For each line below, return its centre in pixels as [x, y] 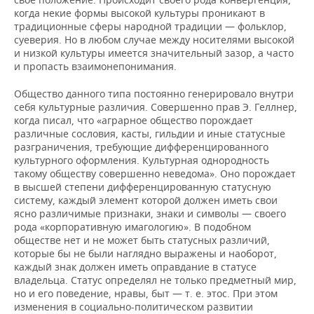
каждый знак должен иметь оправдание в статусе [135, 267]
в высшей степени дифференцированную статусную [143, 187]
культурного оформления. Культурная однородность [142, 161]
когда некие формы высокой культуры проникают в [139, 13]
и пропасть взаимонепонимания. [95, 67]
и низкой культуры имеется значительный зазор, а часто [154, 53]
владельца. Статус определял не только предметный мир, [155, 280]
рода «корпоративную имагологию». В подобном [132, 227]
